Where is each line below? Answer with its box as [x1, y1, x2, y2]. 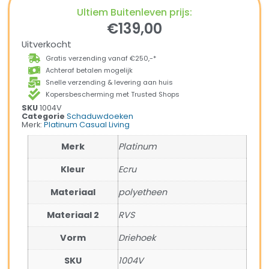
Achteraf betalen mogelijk [46, 65, 133, 76]
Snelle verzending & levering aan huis [46, 77, 174, 88]
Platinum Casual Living [44, 119, 130, 130]
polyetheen [118, 186, 168, 199]
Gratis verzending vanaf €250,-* [46, 53, 157, 64]
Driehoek [118, 232, 156, 244]
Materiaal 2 [47, 209, 100, 222]
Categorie [22, 111, 65, 122]
